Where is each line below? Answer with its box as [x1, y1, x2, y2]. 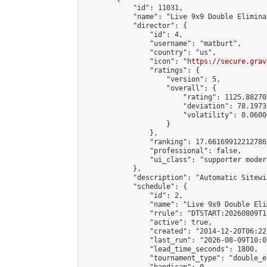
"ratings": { [83, 66, 200, 74]
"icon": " [83, 57, 187, 66]
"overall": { [83, 84, 216, 92]
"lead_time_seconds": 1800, [83, 245, 258, 253]
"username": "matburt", [83, 39, 241, 48]
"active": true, [83, 218, 212, 226]
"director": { [83, 21, 187, 30]
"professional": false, [83, 147, 241, 155]
